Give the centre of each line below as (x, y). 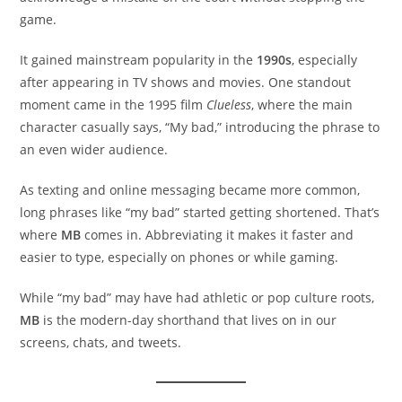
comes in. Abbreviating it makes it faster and (218, 234)
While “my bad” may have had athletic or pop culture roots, (197, 297)
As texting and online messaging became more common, (190, 189)
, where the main (302, 104)
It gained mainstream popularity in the (139, 59)
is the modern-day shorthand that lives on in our (188, 319)
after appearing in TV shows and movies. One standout (186, 82)
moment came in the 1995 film (114, 104)
